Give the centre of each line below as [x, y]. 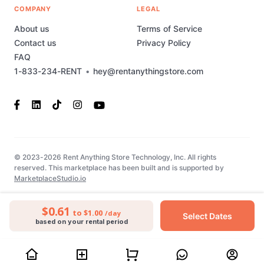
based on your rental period [81, 221]
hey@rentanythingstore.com [148, 71]
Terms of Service [169, 29]
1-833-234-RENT [48, 71]
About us [32, 29]
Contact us [35, 43]
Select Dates [207, 216]
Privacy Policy [164, 43]
